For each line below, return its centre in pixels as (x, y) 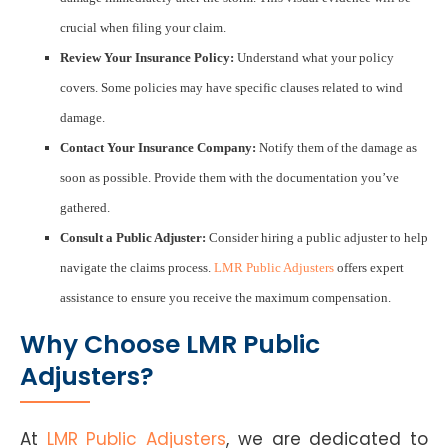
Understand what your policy (314, 57)
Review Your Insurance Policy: (147, 57)
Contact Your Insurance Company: (158, 147)
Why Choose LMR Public (170, 344)
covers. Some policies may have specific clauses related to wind (231, 87)
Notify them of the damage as (336, 147)
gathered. (85, 207)
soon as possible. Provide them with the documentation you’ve (229, 177)
